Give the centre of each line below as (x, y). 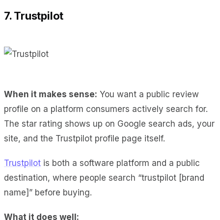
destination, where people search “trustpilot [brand (104, 178)
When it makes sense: (51, 94)
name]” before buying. (48, 192)
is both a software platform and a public (120, 163)
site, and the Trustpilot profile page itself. (84, 138)
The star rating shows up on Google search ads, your (109, 124)
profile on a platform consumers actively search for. (106, 109)
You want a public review (148, 94)
